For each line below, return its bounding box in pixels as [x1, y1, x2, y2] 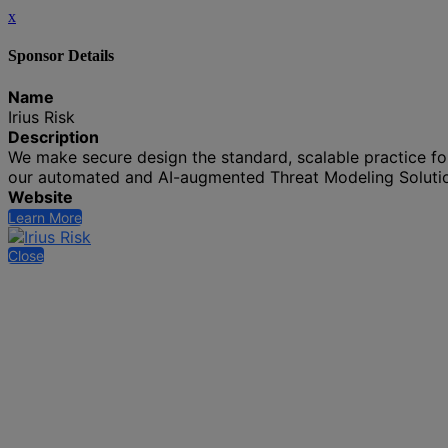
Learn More [8, 208, 82, 226]
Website [8, 186, 73, 207]
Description [8, 126, 99, 147]
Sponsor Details [8, 47, 114, 65]
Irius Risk [8, 106, 75, 127]
